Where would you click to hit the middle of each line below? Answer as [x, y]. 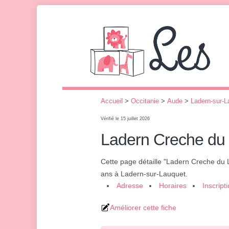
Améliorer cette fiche [143, 208]
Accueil [112, 101]
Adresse [130, 186]
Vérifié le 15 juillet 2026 [125, 119]
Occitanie [145, 101]
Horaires [173, 186]
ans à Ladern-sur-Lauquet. [144, 174]
